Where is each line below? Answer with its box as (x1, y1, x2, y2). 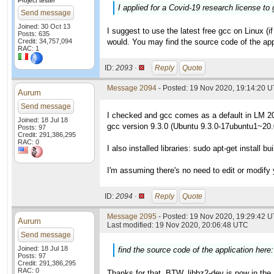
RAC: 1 (18, 45, 39, 52)
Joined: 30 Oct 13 (18, 23, 70, 30)
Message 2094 (107, 84, 157, 92)
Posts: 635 (18, 30, 50, 37)
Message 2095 (107, 212, 157, 221)
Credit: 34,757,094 (18, 37, 72, 45)
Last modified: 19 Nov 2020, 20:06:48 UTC (107, 221, 248, 229)
